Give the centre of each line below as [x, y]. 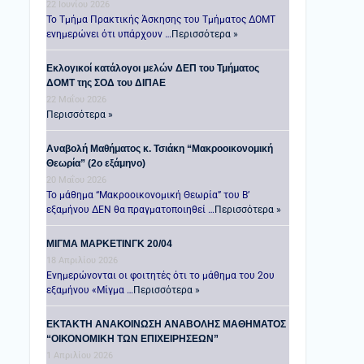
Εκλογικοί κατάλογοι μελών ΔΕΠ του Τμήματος [153, 68]
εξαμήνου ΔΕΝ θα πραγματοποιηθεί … [130, 210]
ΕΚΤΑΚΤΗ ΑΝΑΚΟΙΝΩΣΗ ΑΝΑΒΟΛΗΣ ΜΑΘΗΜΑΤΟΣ [166, 324]
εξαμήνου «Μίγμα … [90, 290]
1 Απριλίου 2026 [80, 355]
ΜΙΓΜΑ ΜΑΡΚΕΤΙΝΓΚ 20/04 [109, 244]
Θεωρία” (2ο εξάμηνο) [96, 163]
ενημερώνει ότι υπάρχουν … [109, 34]
